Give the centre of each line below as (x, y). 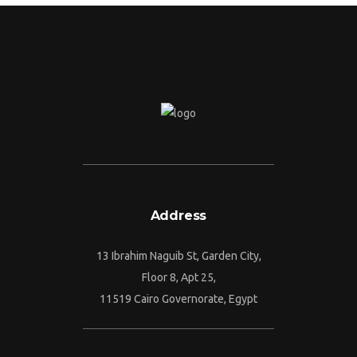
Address (178, 216)
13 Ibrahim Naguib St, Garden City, (178, 256)
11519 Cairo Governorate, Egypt (178, 299)
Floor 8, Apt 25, (178, 277)
